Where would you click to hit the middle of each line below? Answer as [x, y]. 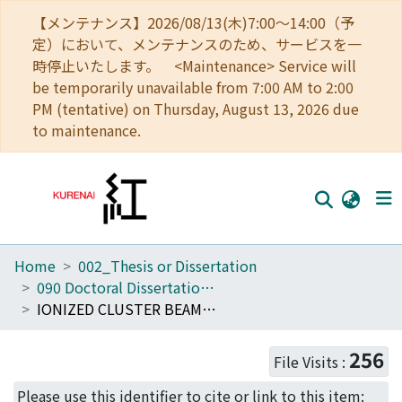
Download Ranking [91, 377]
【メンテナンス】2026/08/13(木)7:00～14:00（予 [193, 22]
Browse [39, 341]
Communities [74, 305]
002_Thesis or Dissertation [167, 266]
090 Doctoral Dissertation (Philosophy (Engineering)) [207, 287]
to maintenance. [87, 130]
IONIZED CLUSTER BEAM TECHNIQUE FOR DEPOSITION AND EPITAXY [209, 309]
